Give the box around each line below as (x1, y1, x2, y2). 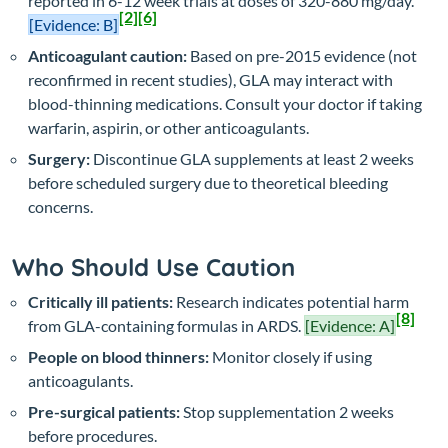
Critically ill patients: (28, 292, 173, 312)
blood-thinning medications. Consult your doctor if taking (28, 94, 422, 114)
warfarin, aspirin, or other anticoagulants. (28, 118, 309, 138)
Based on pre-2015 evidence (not (187, 46, 417, 66)
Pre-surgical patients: (28, 402, 180, 422)
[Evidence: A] (305, 316, 395, 336)
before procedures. (28, 426, 157, 446)
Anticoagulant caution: (28, 46, 187, 66)
